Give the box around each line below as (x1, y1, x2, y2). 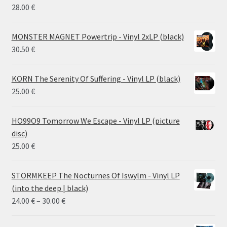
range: (64, 208, 87, 218)
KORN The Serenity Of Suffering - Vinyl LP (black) (11, 73, 180, 84)
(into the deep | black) (11, 183, 88, 194)
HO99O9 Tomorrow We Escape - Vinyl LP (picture (11, 116, 180, 126)
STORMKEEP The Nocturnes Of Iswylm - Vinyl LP (11, 170, 180, 181)
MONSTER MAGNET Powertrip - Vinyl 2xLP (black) (11, 31, 184, 42)
